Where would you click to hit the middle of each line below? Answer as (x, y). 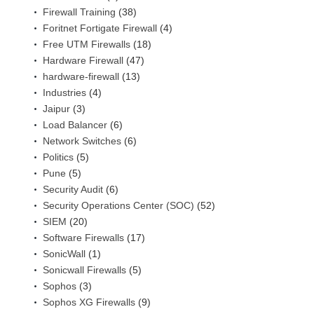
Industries (64, 93)
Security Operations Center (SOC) (118, 206)
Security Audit (73, 190)
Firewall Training (79, 12)
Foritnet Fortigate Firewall (100, 28)
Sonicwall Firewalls (84, 270)
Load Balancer (75, 125)
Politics (58, 157)
